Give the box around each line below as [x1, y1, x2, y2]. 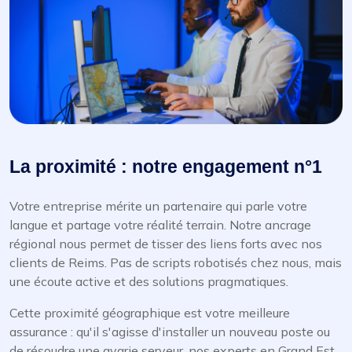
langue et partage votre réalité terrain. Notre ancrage [9, 217, 311, 233]
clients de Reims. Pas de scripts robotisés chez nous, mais [9, 255, 342, 271]
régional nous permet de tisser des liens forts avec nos [9, 236, 322, 252]
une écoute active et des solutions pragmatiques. [9, 273, 288, 290]
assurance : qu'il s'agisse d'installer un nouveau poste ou [9, 324, 330, 340]
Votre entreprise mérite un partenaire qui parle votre [9, 198, 307, 214]
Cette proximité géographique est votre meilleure [9, 305, 290, 321]
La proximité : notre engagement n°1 [9, 156, 322, 178]
